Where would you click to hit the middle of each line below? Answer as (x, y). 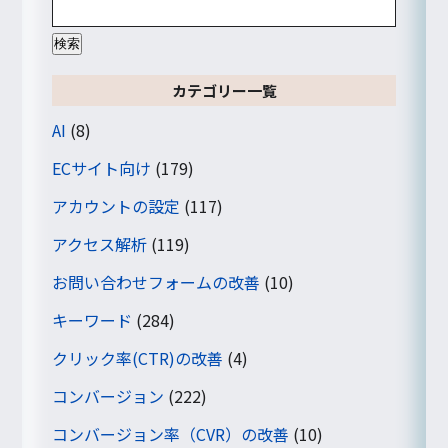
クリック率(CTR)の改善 (138, 357)
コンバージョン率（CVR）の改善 (171, 433)
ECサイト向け (102, 167)
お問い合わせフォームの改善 (156, 281)
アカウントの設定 (116, 205)
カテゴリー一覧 (224, 90)
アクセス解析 (100, 243)
